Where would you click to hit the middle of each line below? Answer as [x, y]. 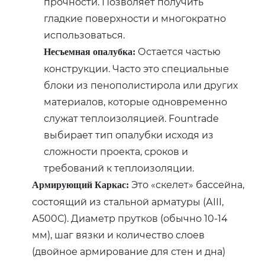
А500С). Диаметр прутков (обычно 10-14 [130, 218]
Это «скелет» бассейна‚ [187, 184]
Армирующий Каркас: [81, 185]
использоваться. [85, 34]
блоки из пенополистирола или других [141, 85]
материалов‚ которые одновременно [136, 101]
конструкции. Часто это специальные [137, 68]
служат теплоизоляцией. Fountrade [132, 118]
